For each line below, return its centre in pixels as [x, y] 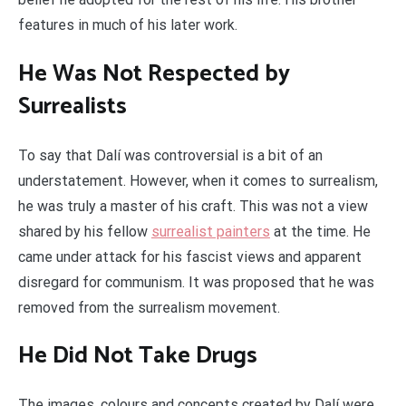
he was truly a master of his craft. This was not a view [193, 206]
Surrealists [72, 107]
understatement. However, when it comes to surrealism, [198, 180]
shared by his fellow [85, 231]
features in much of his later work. [128, 25]
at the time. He [320, 231]
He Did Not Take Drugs [138, 356]
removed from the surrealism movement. [149, 307]
